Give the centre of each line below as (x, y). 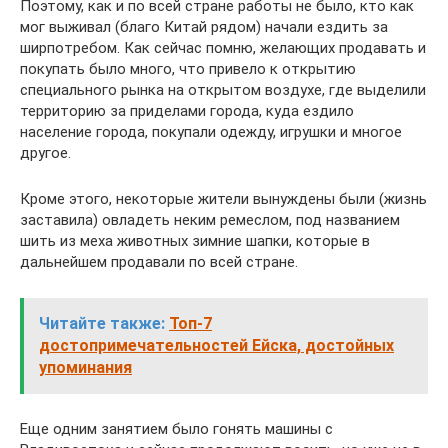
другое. (45, 152)
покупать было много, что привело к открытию (188, 68)
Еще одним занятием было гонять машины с (176, 428)
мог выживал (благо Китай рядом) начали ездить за (204, 26)
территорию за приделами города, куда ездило (187, 110)
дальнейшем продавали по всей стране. (159, 261)
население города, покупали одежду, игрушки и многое (211, 131)
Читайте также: (102, 323)
